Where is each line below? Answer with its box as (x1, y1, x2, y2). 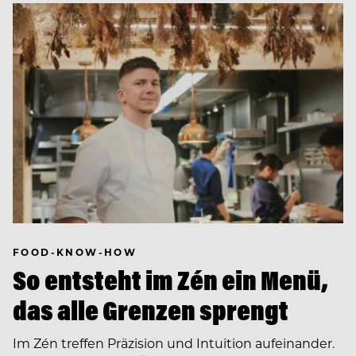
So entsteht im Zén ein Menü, (13, 262, 328, 297)
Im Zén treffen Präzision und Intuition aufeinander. (13, 334, 335, 351)
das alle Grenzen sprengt (13, 292, 288, 327)
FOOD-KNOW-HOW (13, 245, 137, 258)
